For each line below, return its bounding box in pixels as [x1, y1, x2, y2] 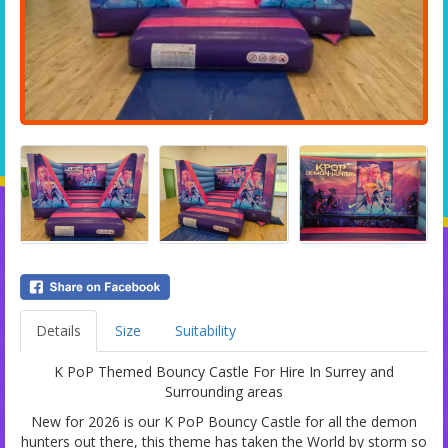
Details [36, 320, 81, 340]
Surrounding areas [165, 381, 283, 401]
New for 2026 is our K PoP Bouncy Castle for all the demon [31, 411, 417, 431]
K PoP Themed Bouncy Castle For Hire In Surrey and [54, 361, 394, 381]
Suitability [175, 320, 236, 340]
